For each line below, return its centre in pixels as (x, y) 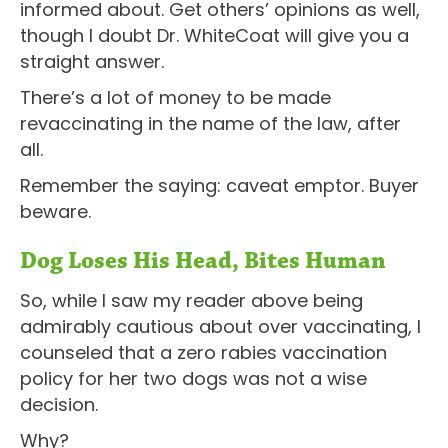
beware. (55, 211)
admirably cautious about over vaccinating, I (220, 326)
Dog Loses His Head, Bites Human (203, 260)
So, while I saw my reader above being (191, 300)
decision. (59, 404)
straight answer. (92, 61)
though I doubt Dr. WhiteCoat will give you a (214, 35)
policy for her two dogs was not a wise (193, 378)
